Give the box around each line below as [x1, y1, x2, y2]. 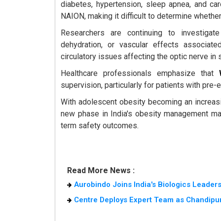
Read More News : [67, 166, 135, 176]
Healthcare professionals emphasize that [61, 69, 220, 78]
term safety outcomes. [61, 121, 139, 131]
